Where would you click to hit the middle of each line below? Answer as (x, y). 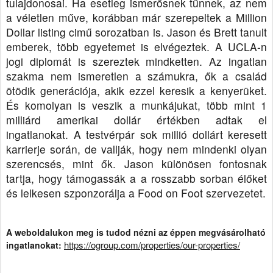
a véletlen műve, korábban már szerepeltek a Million (136, 18)
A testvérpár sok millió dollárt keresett (170, 135)
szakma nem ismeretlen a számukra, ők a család (136, 76)
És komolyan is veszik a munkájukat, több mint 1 (136, 105)
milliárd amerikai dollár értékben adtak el (136, 120)
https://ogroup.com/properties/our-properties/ (152, 245)
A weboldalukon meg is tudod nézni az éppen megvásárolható (136, 232)
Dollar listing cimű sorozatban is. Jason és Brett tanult (136, 32)
